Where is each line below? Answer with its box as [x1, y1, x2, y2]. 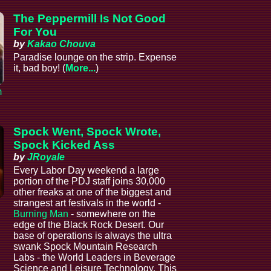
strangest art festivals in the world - [13, 198, 162, 209]
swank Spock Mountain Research [13, 241, 158, 252]
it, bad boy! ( [13, 63, 66, 74]
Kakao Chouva [27, 39, 96, 50]
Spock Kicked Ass [13, 139, 116, 152]
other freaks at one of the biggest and [13, 187, 172, 198]
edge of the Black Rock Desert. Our [13, 220, 165, 230]
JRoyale [27, 152, 65, 163]
